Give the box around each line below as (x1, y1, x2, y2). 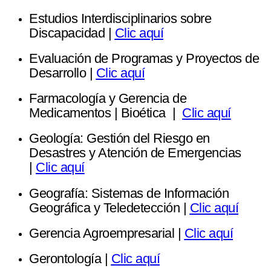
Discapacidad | (29, 25, 115, 41)
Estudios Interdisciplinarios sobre (29, 10, 211, 26)
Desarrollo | (29, 65, 96, 80)
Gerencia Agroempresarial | (29, 225, 184, 241)
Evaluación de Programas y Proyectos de (29, 50, 259, 66)
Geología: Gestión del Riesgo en (29, 131, 210, 146)
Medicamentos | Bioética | (29, 105, 182, 121)
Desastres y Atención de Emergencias (29, 145, 241, 161)
